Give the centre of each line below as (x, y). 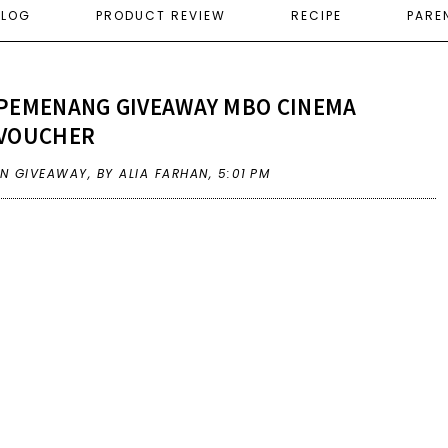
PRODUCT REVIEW (161, 15)
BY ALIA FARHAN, (157, 173)
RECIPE (316, 15)
